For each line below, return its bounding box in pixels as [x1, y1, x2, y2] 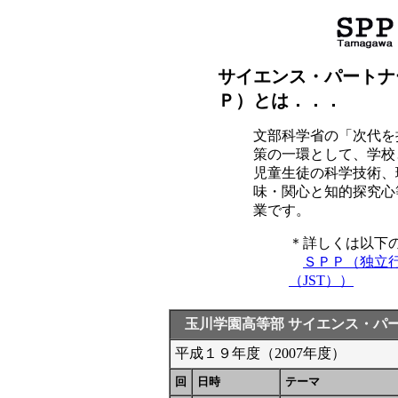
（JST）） [289, 273, 354, 288]
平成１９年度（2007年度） [175, 346, 346, 361]
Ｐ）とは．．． [218, 92, 342, 110]
